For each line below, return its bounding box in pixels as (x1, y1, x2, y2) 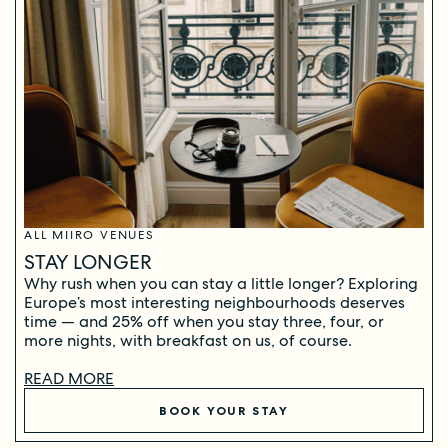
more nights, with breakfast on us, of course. (24, 330, 352, 352)
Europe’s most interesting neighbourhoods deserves (24, 292, 405, 314)
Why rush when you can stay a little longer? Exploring (24, 273, 418, 295)
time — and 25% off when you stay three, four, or (24, 311, 384, 333)
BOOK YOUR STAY (158, 402, 290, 418)
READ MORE (24, 368, 114, 390)
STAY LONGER (24, 249, 152, 276)
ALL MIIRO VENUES (24, 227, 155, 244)
